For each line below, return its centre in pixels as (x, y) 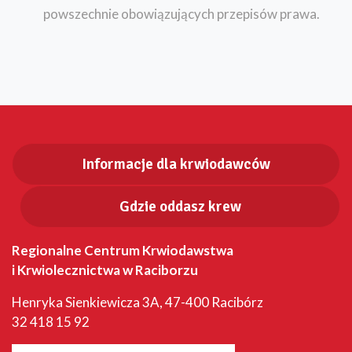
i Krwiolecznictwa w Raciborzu (105, 269)
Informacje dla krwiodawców (176, 164)
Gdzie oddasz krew (180, 206)
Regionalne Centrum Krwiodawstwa (123, 250)
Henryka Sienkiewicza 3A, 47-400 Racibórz (137, 302)
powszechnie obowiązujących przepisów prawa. (181, 13)
